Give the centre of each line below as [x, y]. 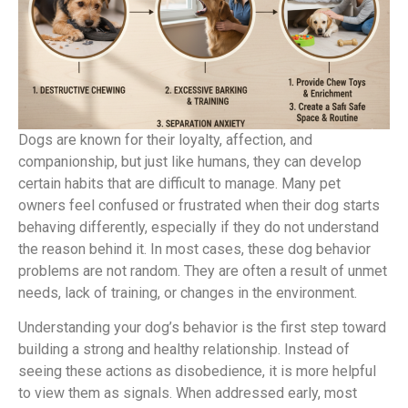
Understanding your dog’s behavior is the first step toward [202, 328]
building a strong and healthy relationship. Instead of [184, 350]
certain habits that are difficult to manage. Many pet [179, 183]
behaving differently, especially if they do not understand [199, 227]
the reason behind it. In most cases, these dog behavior [194, 249]
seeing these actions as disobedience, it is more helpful [197, 372]
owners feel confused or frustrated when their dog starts [199, 205]
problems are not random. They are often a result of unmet [203, 270]
